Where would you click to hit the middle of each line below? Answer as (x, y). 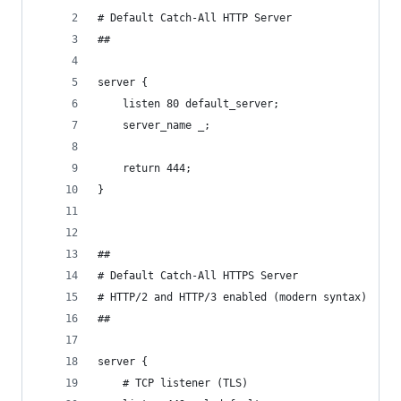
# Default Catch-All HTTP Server (195, 18)
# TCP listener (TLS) (173, 383)
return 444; (145, 168)
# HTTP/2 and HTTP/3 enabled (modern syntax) (232, 297)
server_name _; (154, 125)
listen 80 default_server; (188, 104)
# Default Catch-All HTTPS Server (198, 276)
